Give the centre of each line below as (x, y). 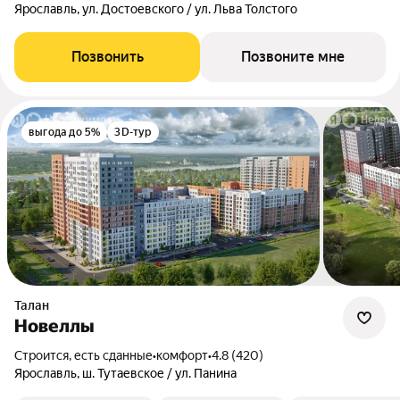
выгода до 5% (65, 132)
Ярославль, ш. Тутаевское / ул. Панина (125, 373)
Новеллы (54, 326)
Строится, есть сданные (87, 355)
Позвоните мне (293, 57)
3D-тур (133, 132)
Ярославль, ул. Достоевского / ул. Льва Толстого (156, 9)
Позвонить (107, 57)
